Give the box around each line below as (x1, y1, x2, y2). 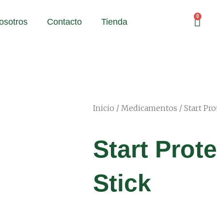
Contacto (47, 17, 82, 27)
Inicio (93, 103, 114, 113)
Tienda (101, 17, 127, 27)
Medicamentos (121, 103, 177, 113)
